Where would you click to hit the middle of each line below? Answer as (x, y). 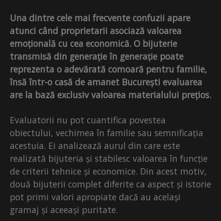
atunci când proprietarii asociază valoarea (96, 31)
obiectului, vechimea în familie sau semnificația (107, 133)
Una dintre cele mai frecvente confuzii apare (100, 18)
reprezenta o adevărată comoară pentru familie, (109, 69)
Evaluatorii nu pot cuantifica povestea (88, 120)
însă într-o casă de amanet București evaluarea (106, 82)
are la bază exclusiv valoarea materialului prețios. (110, 95)
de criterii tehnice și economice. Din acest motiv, (108, 171)
